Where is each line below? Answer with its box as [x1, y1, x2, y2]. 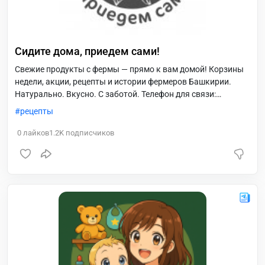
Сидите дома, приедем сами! [15, 45, 160, 57]
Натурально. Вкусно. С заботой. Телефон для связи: [15, 89, 216, 99]
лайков [21, 128, 49, 137]
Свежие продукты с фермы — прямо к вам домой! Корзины [15, 64, 244, 74]
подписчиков [64, 128, 114, 137]
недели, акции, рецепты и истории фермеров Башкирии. [15, 77, 231, 86]
